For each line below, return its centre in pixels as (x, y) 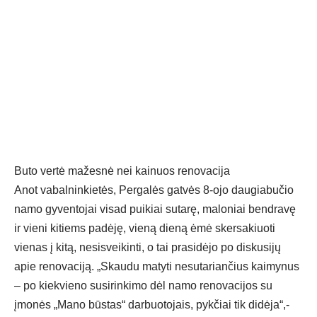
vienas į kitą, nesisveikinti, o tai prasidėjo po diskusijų (148, 248)
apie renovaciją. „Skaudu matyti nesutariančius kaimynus (157, 267)
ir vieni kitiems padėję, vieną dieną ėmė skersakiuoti (145, 229)
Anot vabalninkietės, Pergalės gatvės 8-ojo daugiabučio (154, 190)
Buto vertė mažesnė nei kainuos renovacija (122, 171)
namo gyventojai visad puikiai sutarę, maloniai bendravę (155, 209)
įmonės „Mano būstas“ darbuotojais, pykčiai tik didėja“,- (152, 305)
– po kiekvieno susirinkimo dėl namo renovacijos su (143, 286)
